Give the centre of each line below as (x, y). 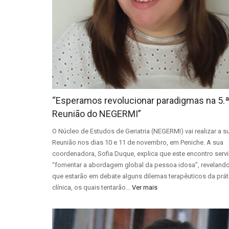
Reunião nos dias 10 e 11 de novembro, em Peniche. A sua (138, 142)
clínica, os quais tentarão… (92, 187)
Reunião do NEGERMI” (97, 114)
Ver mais (145, 187)
